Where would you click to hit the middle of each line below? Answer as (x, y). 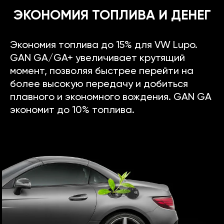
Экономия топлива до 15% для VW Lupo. (104, 45)
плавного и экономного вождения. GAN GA (111, 97)
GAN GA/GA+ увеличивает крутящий (97, 58)
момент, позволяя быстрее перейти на (102, 71)
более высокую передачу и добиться (99, 84)
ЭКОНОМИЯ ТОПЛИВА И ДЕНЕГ (112, 15)
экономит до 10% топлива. (72, 110)
